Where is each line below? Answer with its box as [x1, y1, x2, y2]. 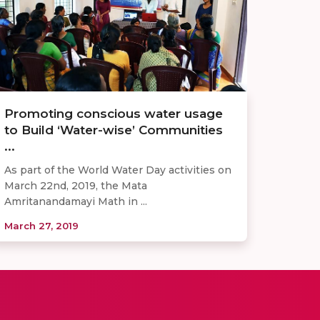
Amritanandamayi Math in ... [4, 194, 147, 208]
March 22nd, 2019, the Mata [4, 179, 147, 192]
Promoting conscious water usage [4, 106, 223, 121]
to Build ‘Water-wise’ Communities [4, 122, 223, 137]
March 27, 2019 [4, 219, 79, 231]
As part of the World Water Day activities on [4, 163, 231, 176]
